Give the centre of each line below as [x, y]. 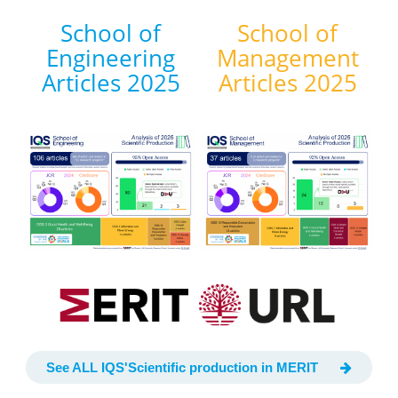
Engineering [111, 58]
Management [287, 58]
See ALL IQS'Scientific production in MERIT [182, 367]
